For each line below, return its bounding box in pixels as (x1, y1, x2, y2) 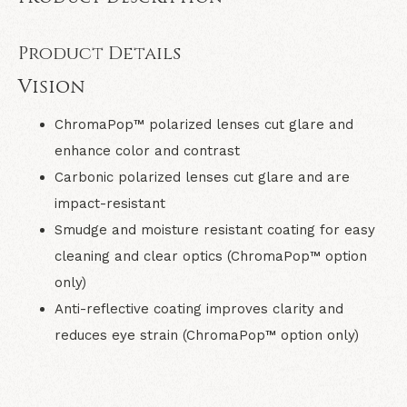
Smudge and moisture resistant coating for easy (55, 222, 375, 238)
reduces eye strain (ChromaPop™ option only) (55, 327, 359, 343)
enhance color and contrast (55, 143, 240, 159)
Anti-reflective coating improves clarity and (55, 301, 343, 317)
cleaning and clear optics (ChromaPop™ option (55, 248, 367, 264)
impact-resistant (55, 195, 165, 212)
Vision (18, 79, 85, 97)
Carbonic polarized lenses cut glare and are (55, 169, 350, 185)
